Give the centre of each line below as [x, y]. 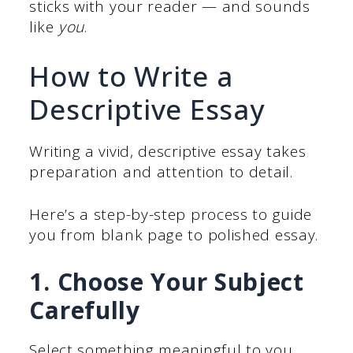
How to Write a [131, 76]
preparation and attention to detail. [161, 171]
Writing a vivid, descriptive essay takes [168, 151]
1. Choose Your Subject [167, 281]
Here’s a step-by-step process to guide [171, 215]
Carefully [85, 310]
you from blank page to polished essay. [174, 235]
